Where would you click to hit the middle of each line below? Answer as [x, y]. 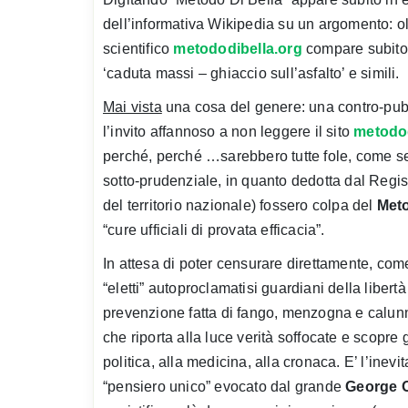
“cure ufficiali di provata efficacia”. [214, 230]
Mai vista [133, 107]
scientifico [138, 49]
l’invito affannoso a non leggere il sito [229, 132]
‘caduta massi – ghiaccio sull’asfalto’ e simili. [251, 73]
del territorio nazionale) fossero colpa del [240, 205]
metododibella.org [238, 49]
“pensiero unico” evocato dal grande [224, 387]
